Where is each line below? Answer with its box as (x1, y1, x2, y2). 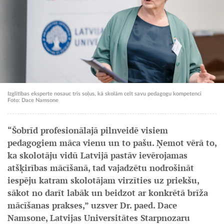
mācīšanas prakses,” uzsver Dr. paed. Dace (7, 199, 177, 211)
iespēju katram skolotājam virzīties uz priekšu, (7, 174, 199, 186)
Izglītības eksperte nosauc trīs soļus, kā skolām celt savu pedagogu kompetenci (7, 91, 201, 96)
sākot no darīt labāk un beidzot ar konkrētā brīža (7, 187, 208, 198)
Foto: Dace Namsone (7, 97, 58, 103)
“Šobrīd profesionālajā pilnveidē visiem (7, 124, 168, 136)
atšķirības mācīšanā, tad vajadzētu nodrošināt (7, 162, 194, 173)
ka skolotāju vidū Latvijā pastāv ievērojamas (7, 149, 187, 161)
